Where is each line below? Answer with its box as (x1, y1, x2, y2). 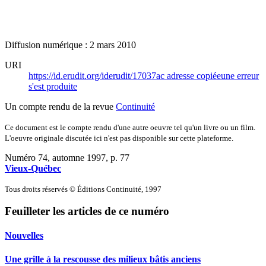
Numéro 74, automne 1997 (5, 152, 106, 163)
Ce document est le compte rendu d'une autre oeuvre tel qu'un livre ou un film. (5, 122, 255, 132)
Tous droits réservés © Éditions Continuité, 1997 (5, 184, 161, 194)
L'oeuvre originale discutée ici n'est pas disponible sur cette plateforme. (5, 133, 233, 142)
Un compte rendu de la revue (5, 101, 116, 112)
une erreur (221, 70, 259, 81)
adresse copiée (167, 70, 221, 81)
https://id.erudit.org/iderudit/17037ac (28, 70, 167, 81)
